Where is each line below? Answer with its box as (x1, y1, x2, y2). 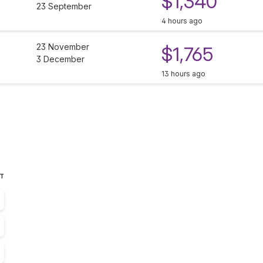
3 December (36, 54, 85, 65)
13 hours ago (161, 69, 205, 79)
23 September (36, 1, 92, 12)
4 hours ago (161, 16, 203, 26)
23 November (36, 42, 89, 52)
